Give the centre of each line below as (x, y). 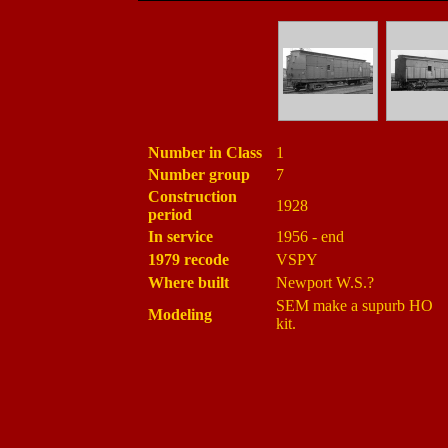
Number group (198, 174)
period (169, 214)
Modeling (179, 314)
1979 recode (188, 259)
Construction (192, 196)
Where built (188, 282)
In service (180, 236)
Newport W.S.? (324, 282)
